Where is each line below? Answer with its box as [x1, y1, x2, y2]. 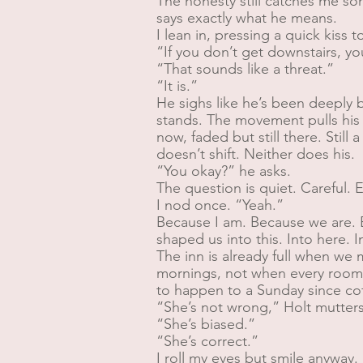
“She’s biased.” [156, 315, 255, 333]
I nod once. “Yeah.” [156, 196, 284, 214]
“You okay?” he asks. [156, 162, 291, 180]
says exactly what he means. [156, 9, 337, 27]
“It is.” [156, 77, 198, 95]
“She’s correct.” [156, 332, 258, 350]
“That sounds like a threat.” [156, 60, 334, 78]
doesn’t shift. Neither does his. [156, 145, 355, 163]
